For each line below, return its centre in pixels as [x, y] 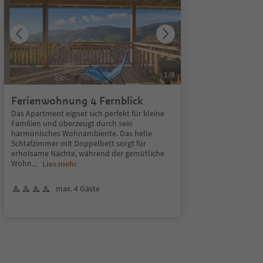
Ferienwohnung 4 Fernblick [77, 101]
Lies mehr [59, 164]
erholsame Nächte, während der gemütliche [87, 153]
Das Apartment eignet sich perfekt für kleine [87, 113]
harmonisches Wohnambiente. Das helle [81, 133]
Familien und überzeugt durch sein [72, 123]
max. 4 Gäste [77, 188]
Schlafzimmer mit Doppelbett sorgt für [78, 143]
